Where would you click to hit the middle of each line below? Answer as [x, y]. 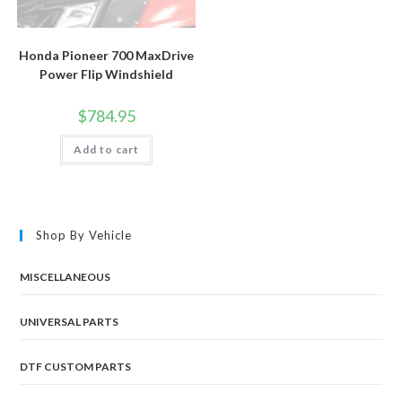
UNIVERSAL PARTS [70, 322]
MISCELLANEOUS [66, 277]
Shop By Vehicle [84, 236]
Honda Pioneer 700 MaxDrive [106, 55]
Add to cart [106, 149]
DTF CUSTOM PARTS [76, 367]
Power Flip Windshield [106, 74]
